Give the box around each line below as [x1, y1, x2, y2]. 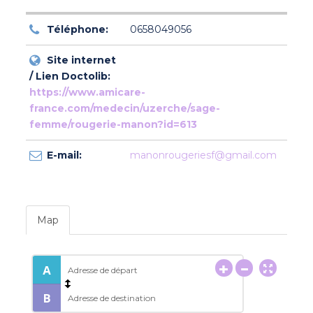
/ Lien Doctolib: [29, 70, 110, 83]
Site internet [46, 54, 116, 67]
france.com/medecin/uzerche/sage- [29, 102, 220, 115]
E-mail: [46, 149, 82, 162]
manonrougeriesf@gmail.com [129, 149, 277, 162]
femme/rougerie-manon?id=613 [29, 118, 197, 131]
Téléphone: [46, 23, 108, 36]
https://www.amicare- [29, 86, 145, 99]
